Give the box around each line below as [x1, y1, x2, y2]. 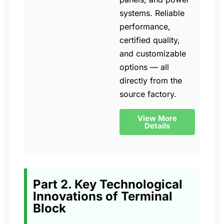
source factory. [119, 88, 176, 99]
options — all [119, 61, 169, 72]
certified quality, [119, 34, 180, 45]
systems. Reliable [119, 7, 184, 18]
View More [137, 113, 177, 123]
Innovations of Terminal [33, 188, 172, 203]
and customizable [119, 48, 186, 58]
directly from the [119, 75, 182, 85]
